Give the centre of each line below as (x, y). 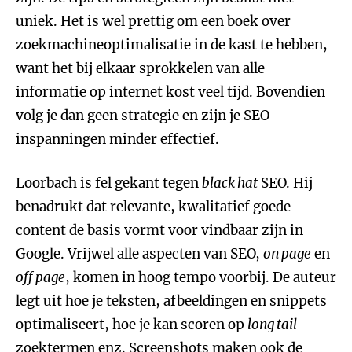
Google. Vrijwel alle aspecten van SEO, (139, 254)
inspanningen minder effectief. (117, 139)
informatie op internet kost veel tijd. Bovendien (170, 92)
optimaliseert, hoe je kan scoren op (132, 324)
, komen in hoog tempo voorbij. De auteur (201, 277)
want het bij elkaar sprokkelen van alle (140, 68)
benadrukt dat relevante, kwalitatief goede (153, 207)
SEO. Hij (285, 183)
